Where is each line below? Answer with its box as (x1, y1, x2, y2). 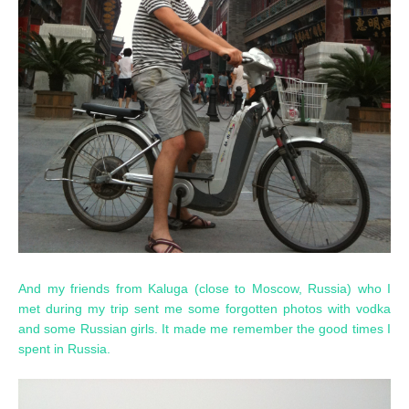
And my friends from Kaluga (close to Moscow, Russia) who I (18, 280, 391, 296)
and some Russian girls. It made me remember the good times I (18, 320, 391, 336)
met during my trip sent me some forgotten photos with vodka (18, 300, 391, 316)
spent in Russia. (18, 341, 110, 356)
